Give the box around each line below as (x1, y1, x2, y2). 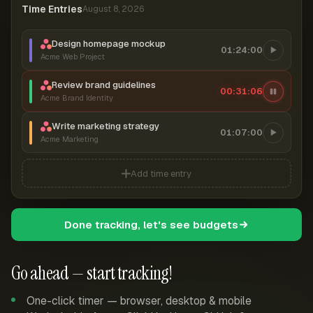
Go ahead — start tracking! (11, 261, 173, 285)
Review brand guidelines (52, 79, 156, 91)
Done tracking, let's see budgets (64, 218, 238, 231)
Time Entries (22, 3, 82, 15)
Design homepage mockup (52, 38, 166, 50)
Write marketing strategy (52, 120, 159, 132)
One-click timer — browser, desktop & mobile (27, 293, 252, 308)
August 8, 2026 (82, 3, 144, 15)
